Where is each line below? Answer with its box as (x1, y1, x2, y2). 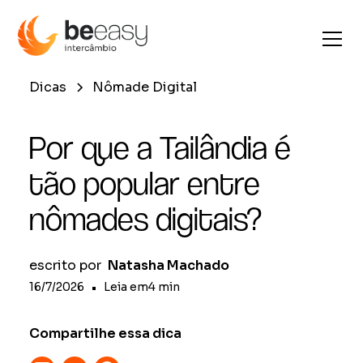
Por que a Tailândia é (29, 129, 291, 166)
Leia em (104, 280, 148, 294)
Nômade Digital (92, 79, 197, 96)
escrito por (29, 257, 101, 274)
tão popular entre (29, 164, 260, 202)
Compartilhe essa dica (29, 325, 181, 342)
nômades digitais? (29, 200, 262, 237)
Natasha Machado (108, 257, 229, 274)
